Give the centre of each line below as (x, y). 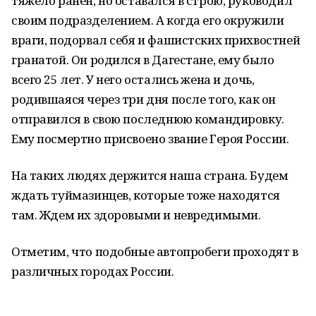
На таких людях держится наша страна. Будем (150, 175)
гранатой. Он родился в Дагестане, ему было (143, 60)
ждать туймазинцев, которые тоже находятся (146, 195)
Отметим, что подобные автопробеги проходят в (155, 251)
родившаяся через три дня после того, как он (144, 99)
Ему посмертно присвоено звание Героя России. (150, 139)
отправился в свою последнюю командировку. (148, 119)
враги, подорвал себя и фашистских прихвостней (156, 40)
